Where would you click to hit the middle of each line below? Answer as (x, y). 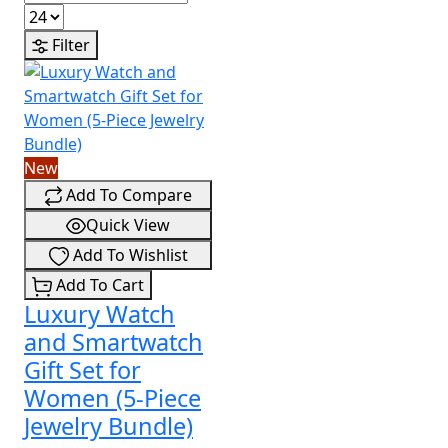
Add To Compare (126, 195)
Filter (69, 45)
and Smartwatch (113, 342)
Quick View (128, 225)
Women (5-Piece (112, 398)
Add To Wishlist (128, 255)
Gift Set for (82, 370)
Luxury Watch (99, 314)
